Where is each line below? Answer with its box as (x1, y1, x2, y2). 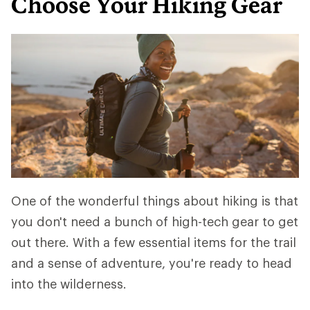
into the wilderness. (11, 276, 127, 291)
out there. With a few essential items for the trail (11, 235, 296, 250)
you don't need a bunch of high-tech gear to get (11, 214, 298, 229)
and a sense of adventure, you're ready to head (11, 255, 292, 271)
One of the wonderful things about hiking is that (11, 193, 298, 208)
